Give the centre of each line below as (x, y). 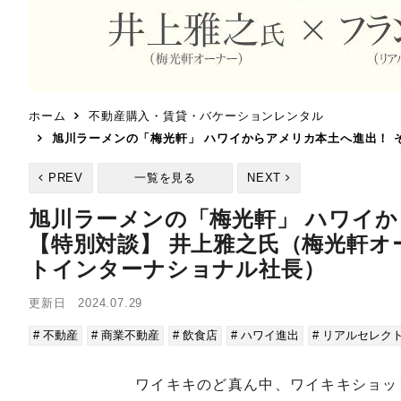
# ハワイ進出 (265, 335)
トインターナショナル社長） (177, 269)
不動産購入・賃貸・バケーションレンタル (206, 116)
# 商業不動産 (125, 335)
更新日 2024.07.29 (86, 303)
